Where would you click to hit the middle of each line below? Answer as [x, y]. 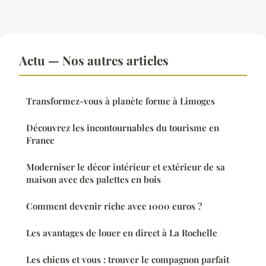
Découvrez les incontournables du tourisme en [123, 127]
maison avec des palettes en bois [94, 179]
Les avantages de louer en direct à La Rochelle [122, 232]
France [40, 140]
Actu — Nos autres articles [94, 60]
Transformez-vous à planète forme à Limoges [121, 101]
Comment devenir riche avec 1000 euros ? [114, 206]
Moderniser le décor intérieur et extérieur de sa [126, 167]
